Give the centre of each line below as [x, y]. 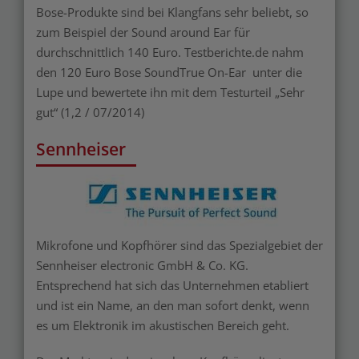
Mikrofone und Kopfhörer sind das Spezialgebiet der [179, 246]
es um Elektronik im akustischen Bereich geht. [163, 326]
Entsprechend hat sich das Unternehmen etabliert [172, 286]
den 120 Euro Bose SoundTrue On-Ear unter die [169, 73]
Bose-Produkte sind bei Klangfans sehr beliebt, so [172, 12]
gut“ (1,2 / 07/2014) [90, 113]
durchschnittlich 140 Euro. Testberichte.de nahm [170, 52]
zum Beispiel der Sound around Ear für [143, 32]
